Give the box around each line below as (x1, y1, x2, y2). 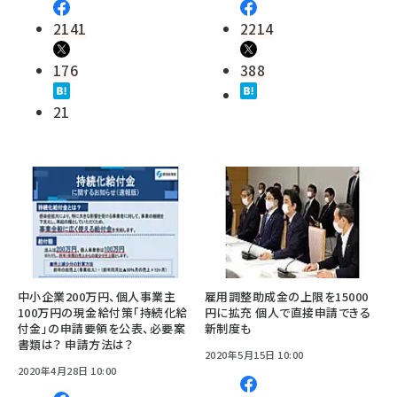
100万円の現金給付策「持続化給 (18, 304, 188, 322)
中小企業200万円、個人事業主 (18, 288, 176, 306)
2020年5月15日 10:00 (205, 347, 304, 362)
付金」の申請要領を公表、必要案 (18, 320, 186, 338)
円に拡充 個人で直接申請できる (205, 304, 371, 322)
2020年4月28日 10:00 (18, 363, 117, 378)
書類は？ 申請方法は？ (18, 336, 134, 354)
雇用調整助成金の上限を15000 (205, 288, 369, 306)
